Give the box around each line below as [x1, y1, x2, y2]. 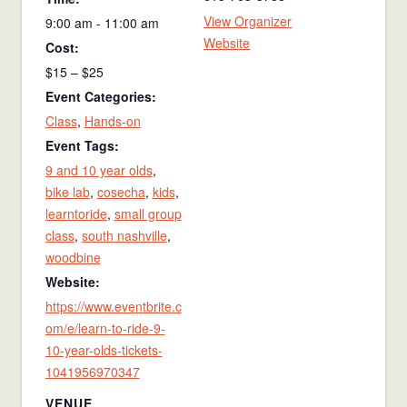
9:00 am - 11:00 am [45, 13, 159, 32]
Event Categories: [45, 86, 156, 105]
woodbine [45, 247, 101, 266]
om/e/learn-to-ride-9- [45, 318, 165, 337]
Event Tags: [45, 135, 119, 154]
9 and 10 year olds [45, 160, 153, 179]
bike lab [45, 182, 90, 201]
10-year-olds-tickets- [45, 340, 163, 359]
